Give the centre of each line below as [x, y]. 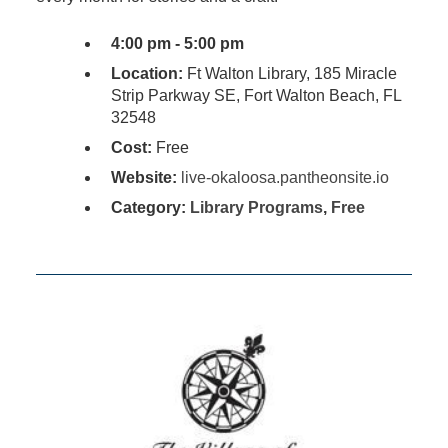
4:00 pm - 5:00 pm [177, 44]
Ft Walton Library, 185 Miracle [289, 74]
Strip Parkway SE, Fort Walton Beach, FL [255, 96]
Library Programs [256, 208]
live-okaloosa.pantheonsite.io [284, 178]
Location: [146, 74]
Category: [150, 208]
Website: [143, 178]
